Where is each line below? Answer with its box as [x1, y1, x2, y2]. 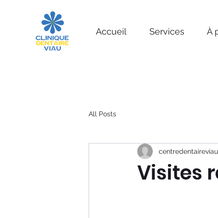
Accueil [96, 26, 127, 36]
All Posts [89, 109, 116, 118]
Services [149, 26, 184, 36]
